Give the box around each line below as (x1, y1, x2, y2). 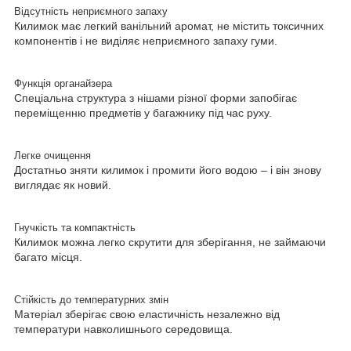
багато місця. (14, 250, 82, 263)
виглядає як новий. (14, 178, 111, 191)
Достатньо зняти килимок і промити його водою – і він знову (14, 163, 321, 176)
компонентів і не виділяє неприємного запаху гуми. (14, 34, 277, 47)
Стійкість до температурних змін (14, 293, 168, 306)
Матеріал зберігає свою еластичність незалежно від (14, 307, 280, 320)
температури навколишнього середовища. (14, 322, 233, 335)
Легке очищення (14, 149, 91, 161)
